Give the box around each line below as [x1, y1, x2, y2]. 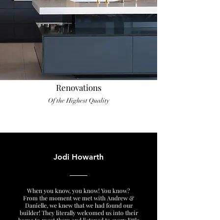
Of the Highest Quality [48, 97, 110, 105]
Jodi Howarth [54, 152, 104, 162]
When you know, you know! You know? [27, 187, 130, 194]
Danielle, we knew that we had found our [25, 201, 133, 209]
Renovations [55, 82, 102, 93]
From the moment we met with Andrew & [23, 194, 134, 202]
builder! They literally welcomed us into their [19, 209, 138, 217]
